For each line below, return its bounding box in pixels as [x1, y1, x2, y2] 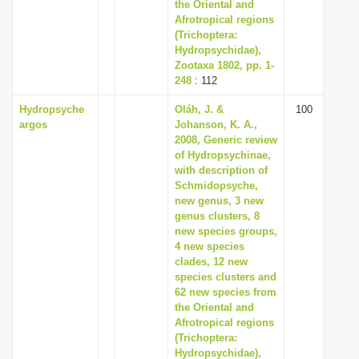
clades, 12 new [175, 256, 248, 268]
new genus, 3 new [175, 195, 264, 207]
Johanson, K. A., [175, 119, 257, 131]
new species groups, [175, 225, 277, 237]
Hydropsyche [19, 103, 84, 115]
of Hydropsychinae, [175, 149, 271, 161]
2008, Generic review [175, 134, 277, 146]
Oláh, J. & [175, 103, 224, 115]
